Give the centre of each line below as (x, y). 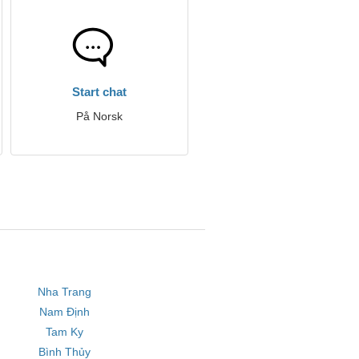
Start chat (99, 92)
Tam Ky (64, 332)
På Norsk (99, 116)
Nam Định (64, 312)
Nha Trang (64, 292)
